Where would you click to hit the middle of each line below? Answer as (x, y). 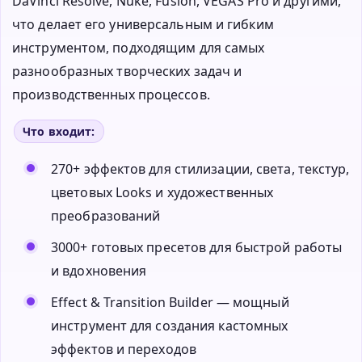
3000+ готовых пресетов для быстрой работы (197, 247)
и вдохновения (99, 270)
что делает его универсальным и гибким (143, 24)
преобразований (106, 215)
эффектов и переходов (124, 349)
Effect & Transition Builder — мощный (170, 302)
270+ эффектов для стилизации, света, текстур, (200, 168)
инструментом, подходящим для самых (139, 47)
